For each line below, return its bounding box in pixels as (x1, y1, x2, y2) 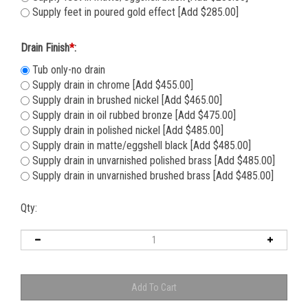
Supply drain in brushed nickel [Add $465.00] (30, 96, 222, 110)
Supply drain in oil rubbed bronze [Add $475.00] (30, 111, 236, 125)
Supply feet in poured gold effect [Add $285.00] (30, 8, 239, 22)
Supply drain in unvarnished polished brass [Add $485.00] (30, 157, 275, 170)
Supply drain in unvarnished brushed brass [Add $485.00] (30, 172, 274, 186)
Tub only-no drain (30, 66, 105, 80)
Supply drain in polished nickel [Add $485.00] (30, 126, 223, 140)
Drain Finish (21, 44, 69, 58)
